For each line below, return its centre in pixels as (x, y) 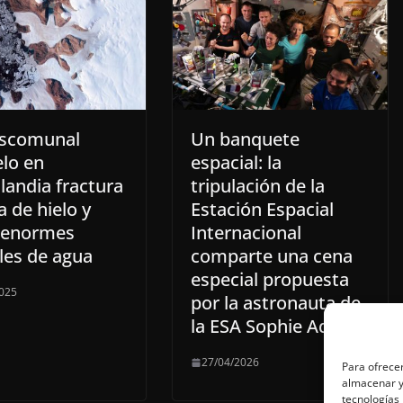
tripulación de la (258, 186)
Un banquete (245, 139)
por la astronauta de (276, 303)
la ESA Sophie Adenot (279, 327)
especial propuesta (270, 280)
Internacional (246, 233)
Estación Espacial (262, 210)
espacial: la (236, 163)
